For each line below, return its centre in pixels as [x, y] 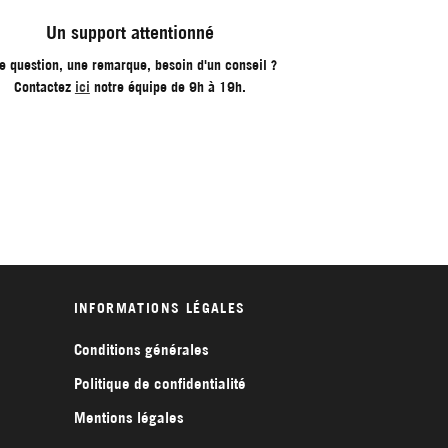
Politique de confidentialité [159, 384]
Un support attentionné [129, 33]
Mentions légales [128, 418]
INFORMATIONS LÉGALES [159, 308]
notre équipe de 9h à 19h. [167, 87]
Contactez [44, 87]
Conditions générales [141, 350]
